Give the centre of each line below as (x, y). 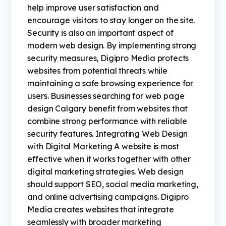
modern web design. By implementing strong (112, 46)
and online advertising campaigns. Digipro (108, 197)
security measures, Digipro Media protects (108, 58)
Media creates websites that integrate (101, 210)
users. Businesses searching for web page (106, 96)
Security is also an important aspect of (100, 33)
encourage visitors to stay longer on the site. (111, 20)
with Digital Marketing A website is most (103, 147)
